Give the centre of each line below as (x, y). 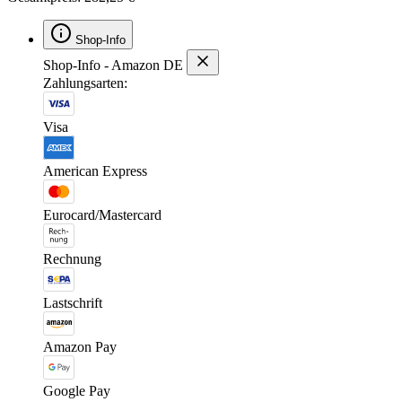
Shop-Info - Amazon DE (113, 65)
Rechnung (72, 258)
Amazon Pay (80, 346)
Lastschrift (73, 302)
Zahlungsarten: (85, 83)
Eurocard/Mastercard (102, 214)
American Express (95, 170)
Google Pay (77, 390)
